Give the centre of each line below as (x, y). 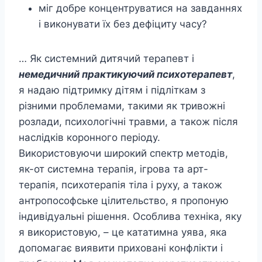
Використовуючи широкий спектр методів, (123, 153)
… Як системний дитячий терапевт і (106, 58)
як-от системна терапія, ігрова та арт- (113, 169)
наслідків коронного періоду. (89, 137)
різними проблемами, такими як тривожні (122, 106)
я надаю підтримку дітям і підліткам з (112, 90)
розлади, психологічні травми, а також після (128, 121)
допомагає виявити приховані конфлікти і (121, 248)
